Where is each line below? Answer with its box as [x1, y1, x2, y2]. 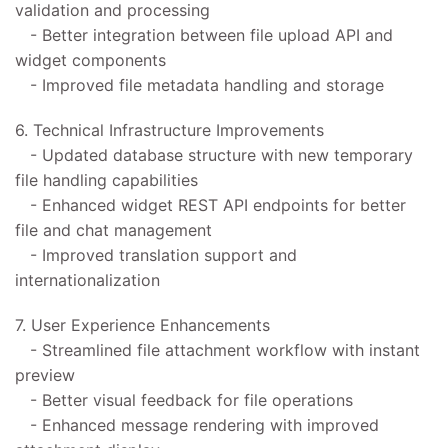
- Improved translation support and [15, 245, 297, 266]
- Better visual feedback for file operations [15, 390, 353, 411]
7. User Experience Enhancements [15, 315, 270, 336]
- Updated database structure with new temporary [15, 145, 413, 166]
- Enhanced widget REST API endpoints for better [15, 195, 406, 216]
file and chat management [15, 220, 212, 241]
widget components [15, 50, 166, 71]
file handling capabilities [15, 170, 198, 191]
